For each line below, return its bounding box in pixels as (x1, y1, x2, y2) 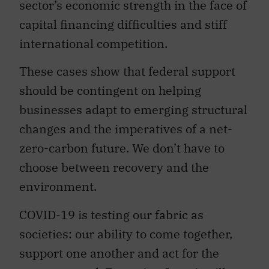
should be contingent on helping (19, 82, 201, 99)
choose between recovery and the (19, 159, 209, 176)
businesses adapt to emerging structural (19, 101, 247, 118)
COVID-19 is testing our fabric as (19, 206, 204, 223)
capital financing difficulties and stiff (19, 16, 227, 33)
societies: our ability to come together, (19, 225, 232, 242)
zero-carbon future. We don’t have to (19, 140, 225, 157)
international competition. (19, 35, 168, 52)
